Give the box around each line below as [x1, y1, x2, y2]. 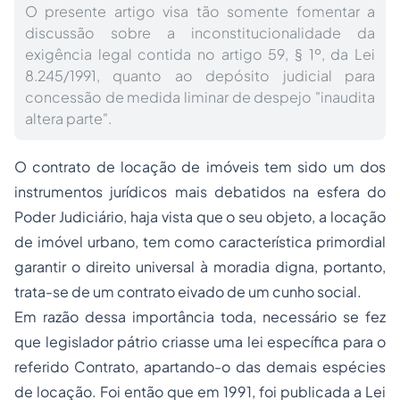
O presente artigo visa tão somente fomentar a [25, 2, 375, 21]
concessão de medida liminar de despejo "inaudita [25, 87, 375, 106]
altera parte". [25, 109, 112, 128]
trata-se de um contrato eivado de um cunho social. [14, 282, 362, 301]
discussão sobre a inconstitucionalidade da [25, 23, 375, 42]
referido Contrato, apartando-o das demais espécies [14, 357, 386, 376]
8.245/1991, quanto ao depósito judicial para [25, 66, 375, 85]
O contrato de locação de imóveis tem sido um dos [14, 157, 386, 176]
